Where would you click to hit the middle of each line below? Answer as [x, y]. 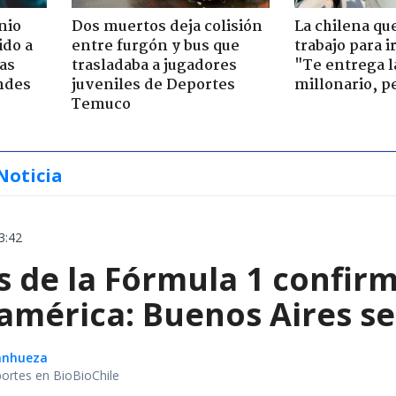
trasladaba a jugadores [154, 65]
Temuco [101, 104]
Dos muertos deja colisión [167, 27]
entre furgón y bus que [155, 46]
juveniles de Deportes [153, 85]
